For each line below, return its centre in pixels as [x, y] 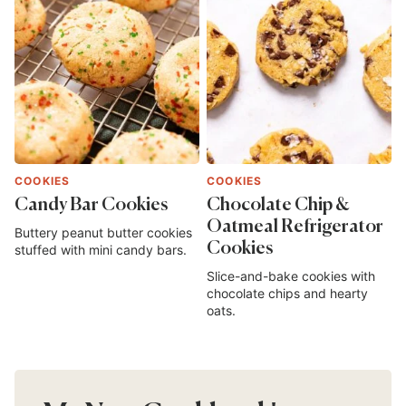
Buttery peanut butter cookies [103, 232]
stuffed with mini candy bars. [101, 249]
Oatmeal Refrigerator [295, 227]
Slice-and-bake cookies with [291, 275]
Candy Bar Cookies [91, 205]
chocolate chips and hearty [287, 293]
